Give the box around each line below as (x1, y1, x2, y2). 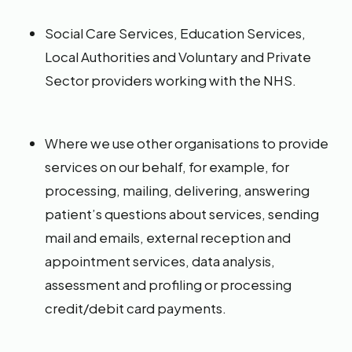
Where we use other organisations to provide (45, 134, 328, 152)
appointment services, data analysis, (45, 252, 275, 269)
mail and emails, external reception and (45, 229, 291, 246)
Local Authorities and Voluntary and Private (45, 48, 311, 65)
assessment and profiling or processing (45, 276, 291, 293)
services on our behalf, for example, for (45, 158, 289, 175)
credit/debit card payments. (45, 299, 226, 317)
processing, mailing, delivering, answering (45, 181, 310, 199)
